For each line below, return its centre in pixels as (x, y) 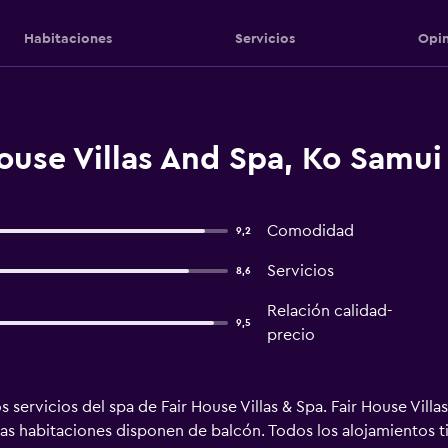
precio (290, 335)
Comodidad (310, 231)
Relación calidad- (329, 311)
